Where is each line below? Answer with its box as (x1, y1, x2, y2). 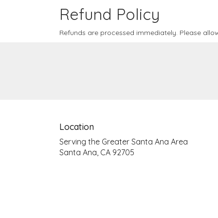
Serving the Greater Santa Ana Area (59, 137, 188, 146)
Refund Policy (59, 4, 160, 24)
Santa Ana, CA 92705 (59, 147, 134, 157)
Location (59, 121, 94, 132)
